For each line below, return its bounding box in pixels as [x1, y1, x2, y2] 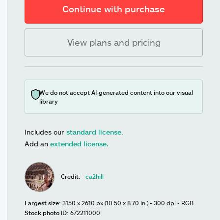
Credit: [61, 172, 81, 180]
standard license [66, 128, 121, 136]
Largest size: [25, 199, 61, 206]
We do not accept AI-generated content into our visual [39, 89, 193, 96]
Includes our [25, 128, 66, 136]
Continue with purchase [62, 3, 165, 14]
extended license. [50, 139, 109, 148]
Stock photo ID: [25, 209, 69, 216]
